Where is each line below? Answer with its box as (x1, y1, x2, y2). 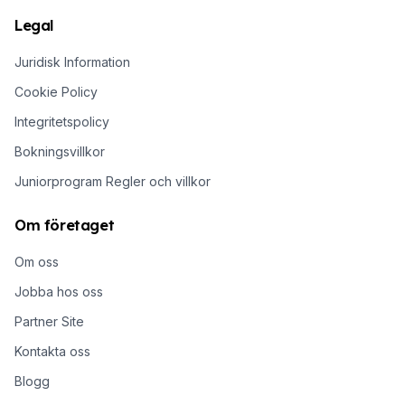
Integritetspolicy (14, 113, 109, 129)
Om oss (14, 253, 59, 269)
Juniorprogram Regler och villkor (14, 173, 211, 189)
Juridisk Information (14, 53, 130, 70)
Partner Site (14, 313, 84, 329)
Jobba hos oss (14, 283, 103, 299)
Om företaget (14, 215, 115, 234)
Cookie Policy (14, 83, 98, 99)
